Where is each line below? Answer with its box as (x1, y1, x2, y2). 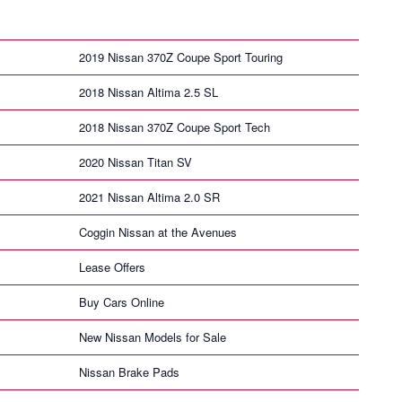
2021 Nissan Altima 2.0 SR (79, 188, 220, 205)
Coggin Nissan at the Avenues (79, 223, 237, 240)
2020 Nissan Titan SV (79, 153, 192, 170)
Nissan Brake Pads (79, 363, 179, 380)
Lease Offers (79, 258, 145, 275)
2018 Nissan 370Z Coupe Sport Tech (79, 118, 270, 135)
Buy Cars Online (79, 293, 164, 310)
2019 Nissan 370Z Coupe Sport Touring (79, 48, 283, 66)
